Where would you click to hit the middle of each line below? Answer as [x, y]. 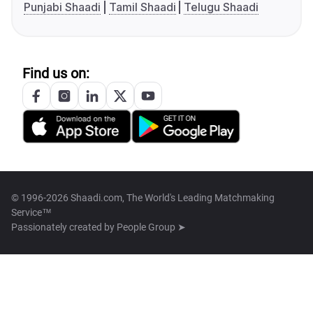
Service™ [31, 213]
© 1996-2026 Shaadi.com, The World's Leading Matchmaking [143, 198]
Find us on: [56, 74]
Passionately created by [64, 227]
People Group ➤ [151, 227]
